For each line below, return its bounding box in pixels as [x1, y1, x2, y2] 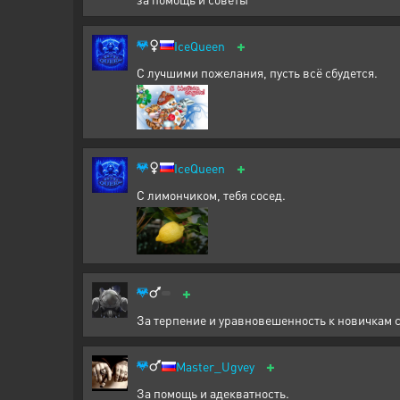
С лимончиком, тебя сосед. [137, 186, 286, 203]
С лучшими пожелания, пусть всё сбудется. [137, 63, 378, 80]
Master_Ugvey [176, 358, 254, 375]
